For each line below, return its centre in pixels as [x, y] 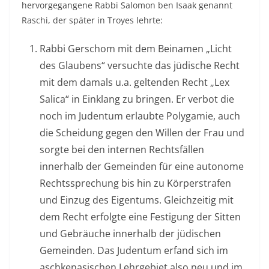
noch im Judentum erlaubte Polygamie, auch [140, 116]
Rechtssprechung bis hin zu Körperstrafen [135, 183]
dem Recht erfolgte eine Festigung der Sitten [140, 217]
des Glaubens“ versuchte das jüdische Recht [140, 65]
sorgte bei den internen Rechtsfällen [122, 150]
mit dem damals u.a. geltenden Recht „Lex [134, 82]
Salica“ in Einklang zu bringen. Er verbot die [137, 99]
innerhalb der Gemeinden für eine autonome [142, 166]
